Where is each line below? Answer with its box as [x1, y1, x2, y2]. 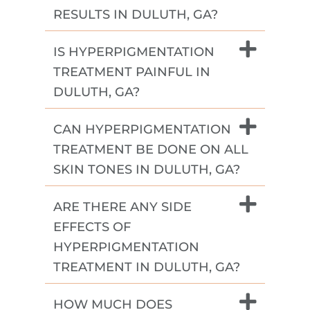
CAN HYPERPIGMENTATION [53, 121, 231, 137]
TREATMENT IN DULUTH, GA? [53, 259, 240, 275]
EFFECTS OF [53, 219, 131, 235]
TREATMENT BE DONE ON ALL [53, 141, 248, 157]
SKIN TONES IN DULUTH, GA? [53, 161, 240, 177]
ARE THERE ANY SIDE [53, 199, 192, 215]
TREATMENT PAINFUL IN [53, 64, 210, 80]
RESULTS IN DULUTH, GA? [53, 6, 218, 22]
